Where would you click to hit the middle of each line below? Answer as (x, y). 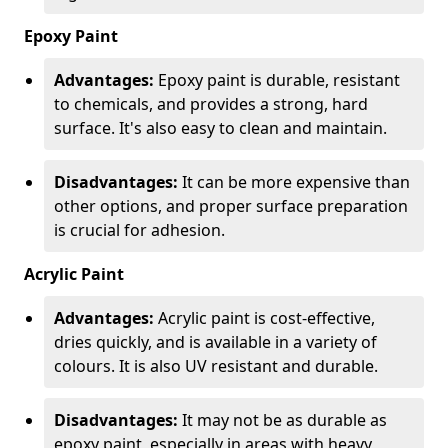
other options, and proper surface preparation (231, 205)
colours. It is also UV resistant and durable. (216, 365)
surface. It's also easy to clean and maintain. (220, 127)
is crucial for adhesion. (139, 229)
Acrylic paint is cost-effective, (264, 317)
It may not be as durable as (282, 419)
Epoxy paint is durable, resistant (277, 79)
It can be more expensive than (294, 181)
